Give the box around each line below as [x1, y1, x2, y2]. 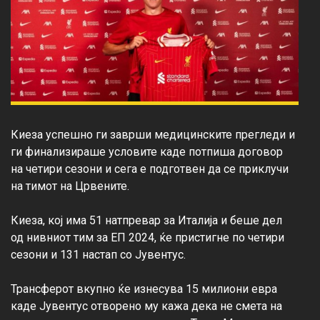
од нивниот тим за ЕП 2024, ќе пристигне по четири [11, 231, 287, 245]
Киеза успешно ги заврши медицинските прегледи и [11, 128, 298, 142]
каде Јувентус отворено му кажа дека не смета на [11, 299, 285, 314]
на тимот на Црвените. [11, 179, 129, 194]
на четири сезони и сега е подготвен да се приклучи [11, 162, 291, 176]
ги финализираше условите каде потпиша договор [11, 145, 286, 159]
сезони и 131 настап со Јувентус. [11, 248, 186, 262]
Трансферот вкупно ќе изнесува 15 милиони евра [11, 282, 280, 296]
